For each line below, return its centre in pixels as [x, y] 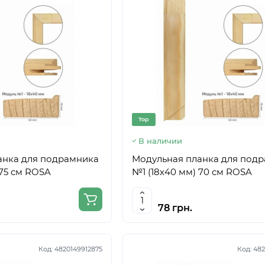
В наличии [160, 141]
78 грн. [175, 208]
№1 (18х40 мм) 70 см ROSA [192, 172]
